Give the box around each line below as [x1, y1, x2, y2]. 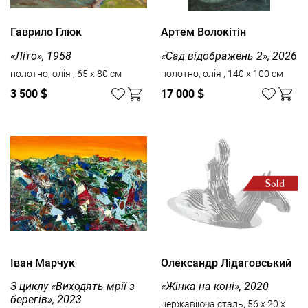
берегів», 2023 [10, 292, 82, 306]
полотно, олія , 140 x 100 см [223, 67, 283, 79]
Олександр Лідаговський [161, 256, 291, 269]
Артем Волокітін [161, 25, 246, 39]
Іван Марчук [10, 256, 75, 269]
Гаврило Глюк [10, 25, 82, 39]
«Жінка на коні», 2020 [161, 279, 269, 293]
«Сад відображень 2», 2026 [161, 49, 297, 63]
